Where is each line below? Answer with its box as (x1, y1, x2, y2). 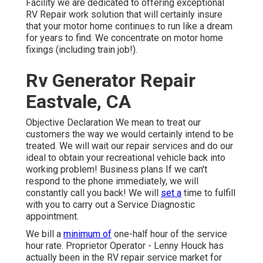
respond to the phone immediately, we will (26, 176, 198, 187)
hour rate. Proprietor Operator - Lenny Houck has (26, 240, 224, 252)
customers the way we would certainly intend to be (26, 129, 234, 140)
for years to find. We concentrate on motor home (26, 32, 223, 44)
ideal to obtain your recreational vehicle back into (26, 152, 225, 164)
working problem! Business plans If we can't (26, 164, 207, 176)
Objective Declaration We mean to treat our (26, 117, 201, 129)
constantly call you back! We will (26, 187, 161, 199)
